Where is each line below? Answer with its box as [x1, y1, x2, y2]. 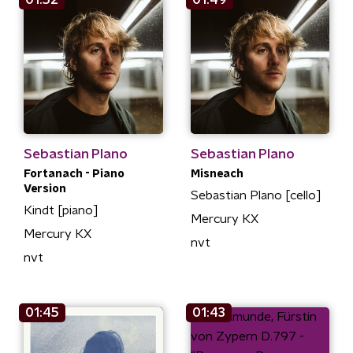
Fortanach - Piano [24, 168, 124, 180]
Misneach [190, 168, 243, 180]
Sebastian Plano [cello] [190, 188, 321, 202]
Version [24, 183, 66, 195]
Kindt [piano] [24, 203, 98, 217]
